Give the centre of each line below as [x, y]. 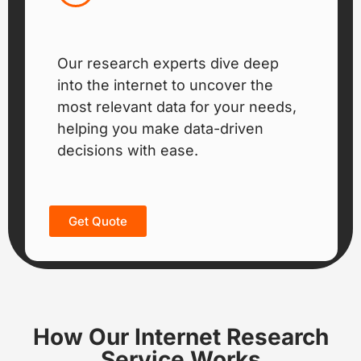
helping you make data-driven [160, 129]
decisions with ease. [128, 151]
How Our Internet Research [180, 336]
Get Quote [98, 221]
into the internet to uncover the [165, 85]
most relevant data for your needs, [177, 107]
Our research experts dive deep [168, 64]
